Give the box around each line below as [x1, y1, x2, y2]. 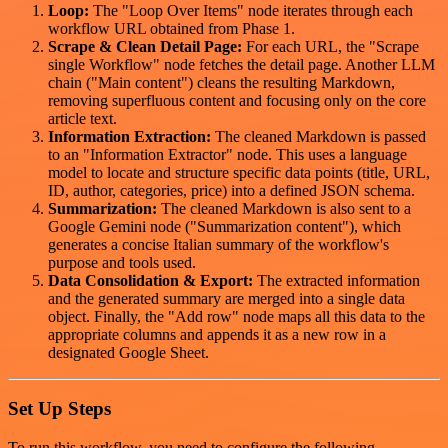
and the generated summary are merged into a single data [48, 289, 405, 307]
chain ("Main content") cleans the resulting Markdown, [48, 73, 395, 91]
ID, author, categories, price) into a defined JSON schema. [48, 181, 415, 199]
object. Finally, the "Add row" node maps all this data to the [48, 307, 425, 325]
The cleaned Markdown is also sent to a [157, 199, 411, 217]
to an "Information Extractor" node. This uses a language [48, 145, 407, 163]
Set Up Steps [8, 398, 111, 420]
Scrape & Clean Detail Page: [48, 37, 242, 55]
